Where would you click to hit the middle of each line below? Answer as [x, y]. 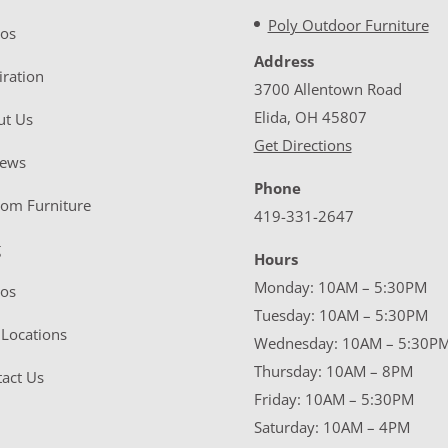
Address [283, 60]
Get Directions [302, 144]
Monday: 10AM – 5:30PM [340, 286]
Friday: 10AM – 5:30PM [333, 398]
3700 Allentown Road [327, 88]
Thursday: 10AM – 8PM [333, 370]
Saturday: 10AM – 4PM [331, 426]
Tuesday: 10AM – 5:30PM [340, 314]
